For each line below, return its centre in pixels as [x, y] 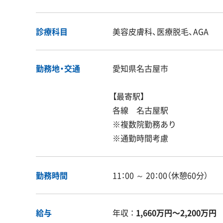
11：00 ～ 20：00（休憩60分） [160, 175]
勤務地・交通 [58, 68]
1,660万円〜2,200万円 [176, 212]
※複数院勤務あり [144, 124]
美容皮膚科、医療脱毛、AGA [161, 31]
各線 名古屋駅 [140, 110]
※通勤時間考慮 [140, 138]
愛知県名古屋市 [140, 68]
